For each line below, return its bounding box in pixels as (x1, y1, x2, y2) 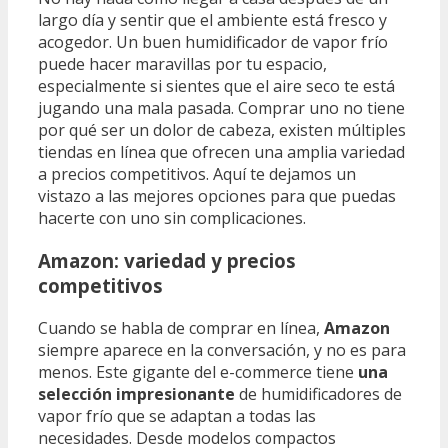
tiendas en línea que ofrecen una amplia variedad (38, 141, 405, 164)
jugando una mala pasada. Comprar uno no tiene (38, 97, 405, 120)
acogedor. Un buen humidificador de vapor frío (38, 31, 388, 54)
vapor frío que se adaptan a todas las (38, 404, 316, 427)
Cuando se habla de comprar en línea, (38, 316, 324, 339)
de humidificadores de (235, 382, 402, 405)
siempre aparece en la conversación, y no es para (38, 338, 406, 361)
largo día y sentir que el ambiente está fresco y (38, 9, 387, 32)
